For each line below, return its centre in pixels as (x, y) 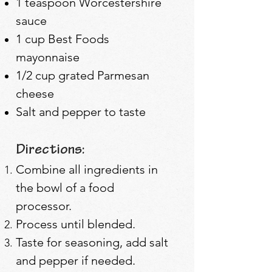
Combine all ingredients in (87, 169)
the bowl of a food (65, 187)
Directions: (50, 151)
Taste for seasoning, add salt (92, 242)
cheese (35, 93)
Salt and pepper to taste (81, 111)
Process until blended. (76, 224)
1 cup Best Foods (63, 39)
